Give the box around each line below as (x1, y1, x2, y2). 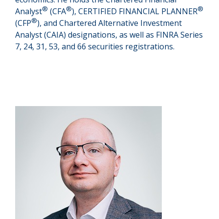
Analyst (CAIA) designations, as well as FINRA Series (15, 29, 203, 40)
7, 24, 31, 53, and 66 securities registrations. (15, 41, 175, 52)
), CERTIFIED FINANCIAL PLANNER (72, 6, 198, 17)
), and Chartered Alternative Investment (37, 18, 182, 28)
